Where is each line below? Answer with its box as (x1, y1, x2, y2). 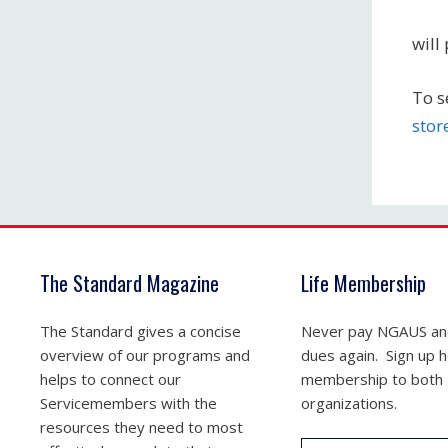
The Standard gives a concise (40, 321, 241, 341)
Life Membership (300, 268, 426, 298)
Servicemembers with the (40, 393, 217, 413)
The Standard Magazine (40, 268, 219, 298)
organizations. (300, 393, 397, 413)
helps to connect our (40, 369, 181, 389)
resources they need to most (40, 417, 243, 437)
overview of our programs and (40, 345, 250, 365)
